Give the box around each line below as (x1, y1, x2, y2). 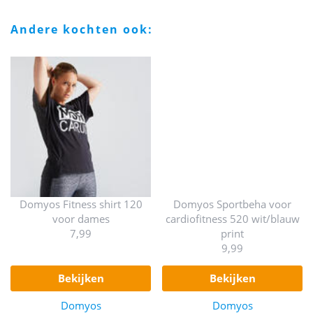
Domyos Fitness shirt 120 (19, 196, 143, 211)
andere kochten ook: (20, 21, 153, 37)
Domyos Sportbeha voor (173, 196, 291, 211)
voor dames (52, 211, 110, 226)
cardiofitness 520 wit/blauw (165, 211, 300, 226)
